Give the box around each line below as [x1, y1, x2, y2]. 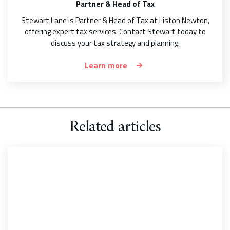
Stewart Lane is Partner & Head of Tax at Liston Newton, [21, 14, 209, 26]
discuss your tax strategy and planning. [50, 36, 180, 49]
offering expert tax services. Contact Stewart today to [24, 25, 206, 37]
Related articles [69, 112, 161, 142]
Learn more [85, 59, 127, 71]
